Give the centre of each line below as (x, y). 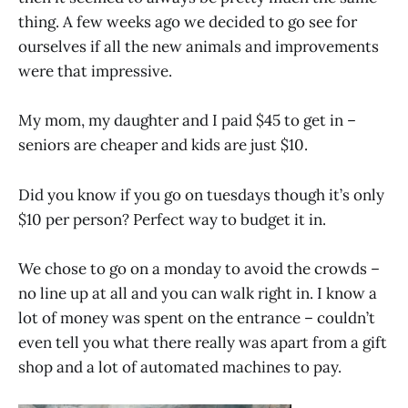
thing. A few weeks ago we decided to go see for (188, 22)
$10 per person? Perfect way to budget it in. (172, 219)
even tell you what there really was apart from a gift (203, 342)
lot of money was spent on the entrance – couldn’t (197, 317)
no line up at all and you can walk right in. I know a (198, 293)
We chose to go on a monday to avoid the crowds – (199, 268)
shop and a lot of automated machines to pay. (180, 367)
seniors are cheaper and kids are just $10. (163, 145)
